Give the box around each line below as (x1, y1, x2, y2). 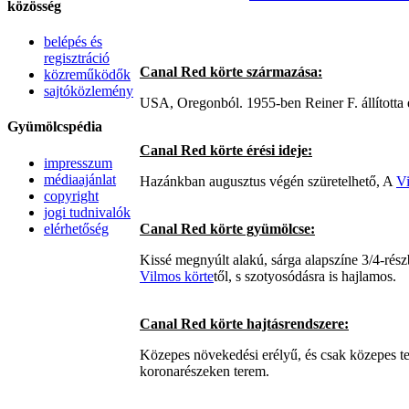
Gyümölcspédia (7, 119, 102, 135)
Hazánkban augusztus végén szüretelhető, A (140, 173, 396, 189)
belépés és (44, 34, 102, 50)
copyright (44, 187, 99, 204)
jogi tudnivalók (44, 204, 131, 220)
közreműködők (44, 67, 131, 83)
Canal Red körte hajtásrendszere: (140, 315, 349, 331)
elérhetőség (44, 220, 109, 236)
